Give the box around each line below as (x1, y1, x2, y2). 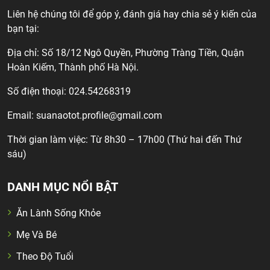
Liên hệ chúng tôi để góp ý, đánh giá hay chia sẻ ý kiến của (7, 8, 257, 20)
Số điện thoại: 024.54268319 (7, 86, 131, 98)
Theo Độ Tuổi (16, 251, 74, 263)
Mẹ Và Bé (16, 229, 57, 241)
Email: (7, 110, 36, 122)
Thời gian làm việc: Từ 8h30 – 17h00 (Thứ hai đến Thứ (7, 134, 242, 146)
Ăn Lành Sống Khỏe (16, 207, 101, 219)
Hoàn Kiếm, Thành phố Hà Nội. (7, 61, 139, 74)
